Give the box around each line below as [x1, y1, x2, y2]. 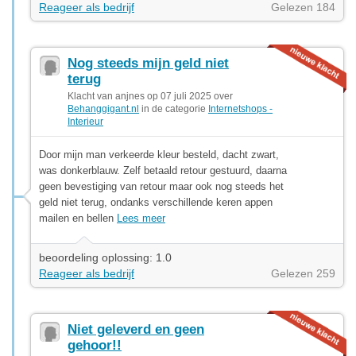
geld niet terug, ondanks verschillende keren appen [39, 195, 273, 208]
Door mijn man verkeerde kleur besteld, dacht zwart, [39, 148, 279, 161]
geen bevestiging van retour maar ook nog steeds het [39, 180, 284, 192]
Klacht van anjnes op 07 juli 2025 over [68, 90, 233, 102]
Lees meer [117, 211, 165, 224]
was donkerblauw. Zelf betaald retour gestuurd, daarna [39, 164, 287, 176]
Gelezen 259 [271, 266, 335, 280]
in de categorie [139, 103, 208, 114]
